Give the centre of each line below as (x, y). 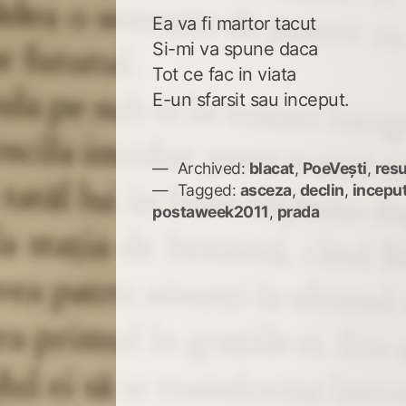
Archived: (211, 168)
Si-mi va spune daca (235, 48)
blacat (271, 168)
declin (322, 189)
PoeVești (334, 168)
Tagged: (207, 189)
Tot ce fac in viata (224, 74)
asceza (266, 189)
